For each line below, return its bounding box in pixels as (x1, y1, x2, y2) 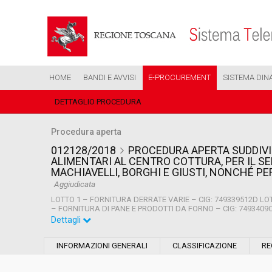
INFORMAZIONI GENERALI (56, 241, 148, 250)
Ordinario (206, 225, 239, 234)
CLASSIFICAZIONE (172, 241, 237, 250)
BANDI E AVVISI (83, 73, 136, 82)
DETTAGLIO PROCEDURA (55, 97, 141, 106)
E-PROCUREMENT (148, 73, 211, 82)
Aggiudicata (54, 178, 95, 189)
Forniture (206, 257, 237, 267)
